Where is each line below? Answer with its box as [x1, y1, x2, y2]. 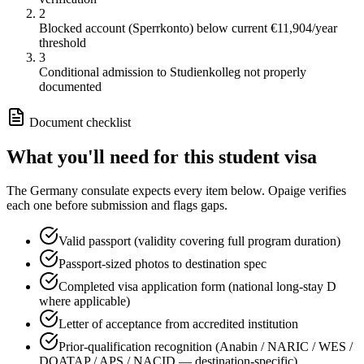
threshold [39, 35, 86, 50]
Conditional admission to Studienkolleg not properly [39, 64, 306, 79]
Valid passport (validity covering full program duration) [58, 234, 340, 249]
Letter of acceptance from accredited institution [58, 317, 298, 331]
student [219, 145, 279, 167]
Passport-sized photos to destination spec [58, 257, 266, 271]
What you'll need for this [6, 145, 219, 167]
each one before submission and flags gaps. [6, 198, 227, 213]
